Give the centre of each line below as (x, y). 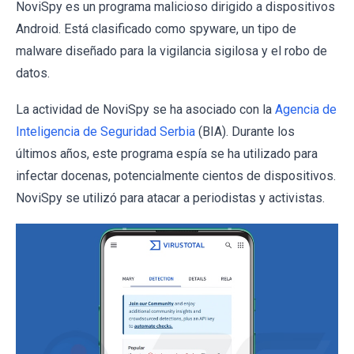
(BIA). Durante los (245, 132)
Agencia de (306, 109)
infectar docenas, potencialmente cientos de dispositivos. (176, 176)
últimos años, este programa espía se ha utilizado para (167, 154)
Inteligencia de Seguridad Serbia (105, 132)
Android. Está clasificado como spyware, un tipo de (156, 29)
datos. (33, 73)
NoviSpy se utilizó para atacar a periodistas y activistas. (170, 198)
